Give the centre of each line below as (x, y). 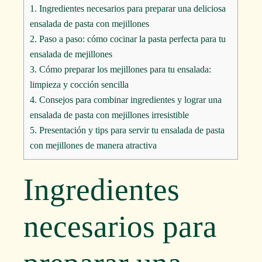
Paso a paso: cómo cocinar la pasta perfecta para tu (132, 39)
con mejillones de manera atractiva (94, 145)
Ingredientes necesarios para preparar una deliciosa (132, 8)
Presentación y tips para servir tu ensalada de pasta (131, 130)
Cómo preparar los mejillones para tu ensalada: (124, 69)
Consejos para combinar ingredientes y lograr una (130, 99)
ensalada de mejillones (71, 54)
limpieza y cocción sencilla (80, 84)
